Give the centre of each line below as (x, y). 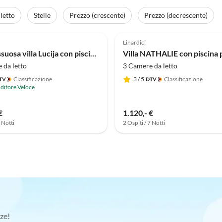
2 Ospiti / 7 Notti (144, 123)
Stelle (42, 15)
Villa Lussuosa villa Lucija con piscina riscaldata (93, 54)
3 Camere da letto (150, 66)
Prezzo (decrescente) (176, 15)
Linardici (134, 43)
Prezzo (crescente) (97, 15)
